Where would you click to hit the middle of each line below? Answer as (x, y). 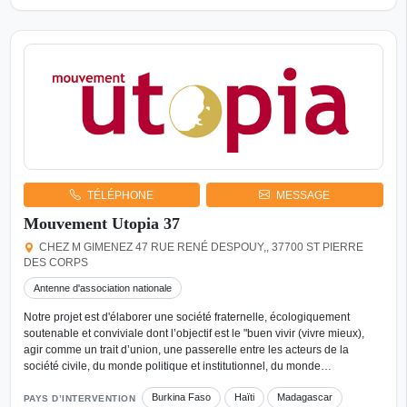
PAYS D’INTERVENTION (79, 399)
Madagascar (305, 397)
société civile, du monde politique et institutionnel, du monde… (177, 366)
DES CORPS (55, 263)
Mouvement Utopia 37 (101, 224)
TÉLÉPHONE (120, 195)
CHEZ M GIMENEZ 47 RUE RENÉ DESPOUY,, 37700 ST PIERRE (202, 248)
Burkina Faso (182, 397)
